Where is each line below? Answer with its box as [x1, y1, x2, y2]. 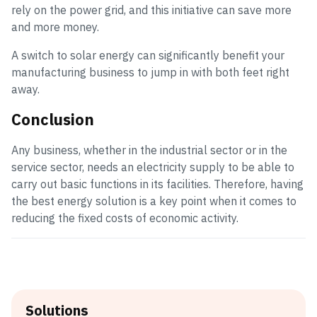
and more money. [11, 20, 99, 34]
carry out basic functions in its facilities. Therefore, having [11, 177, 304, 191]
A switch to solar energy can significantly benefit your [11, 48, 284, 62]
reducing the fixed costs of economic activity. [11, 211, 238, 225]
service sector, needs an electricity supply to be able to [11, 160, 294, 174]
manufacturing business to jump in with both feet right [11, 65, 289, 79]
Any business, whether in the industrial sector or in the [11, 143, 287, 157]
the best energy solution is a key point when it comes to [11, 194, 296, 208]
